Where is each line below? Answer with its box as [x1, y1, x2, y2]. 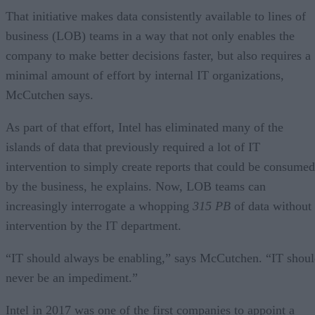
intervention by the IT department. [6, 218, 181, 233]
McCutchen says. [6, 87, 94, 102]
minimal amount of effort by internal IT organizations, [6, 67, 284, 82]
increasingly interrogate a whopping [6, 198, 193, 213]
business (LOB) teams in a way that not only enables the [6, 28, 295, 43]
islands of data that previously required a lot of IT [6, 139, 260, 154]
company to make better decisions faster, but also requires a [6, 48, 311, 63]
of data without [234, 198, 311, 213]
